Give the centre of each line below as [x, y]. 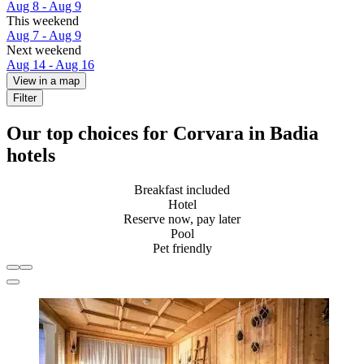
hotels [31, 156]
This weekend [43, 21]
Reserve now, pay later [182, 219]
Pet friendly [182, 248]
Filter [25, 98]
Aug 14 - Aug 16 [50, 65]
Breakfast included [182, 189]
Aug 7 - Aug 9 [44, 36]
